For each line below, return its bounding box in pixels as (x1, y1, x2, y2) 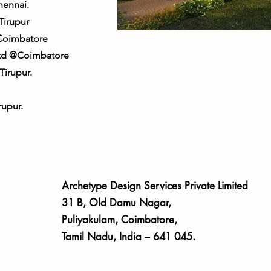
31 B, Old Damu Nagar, (61, 196, 171, 209)
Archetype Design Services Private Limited (61, 179, 251, 192)
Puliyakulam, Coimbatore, (61, 213, 177, 226)
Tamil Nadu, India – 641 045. (61, 230, 195, 243)
